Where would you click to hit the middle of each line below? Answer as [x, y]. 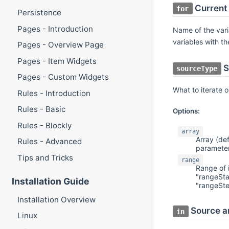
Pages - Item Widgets [57, 61]
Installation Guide [50, 181]
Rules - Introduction [54, 93]
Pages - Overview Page [60, 45]
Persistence [39, 13]
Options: [186, 111]
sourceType [197, 69]
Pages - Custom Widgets [63, 77]
